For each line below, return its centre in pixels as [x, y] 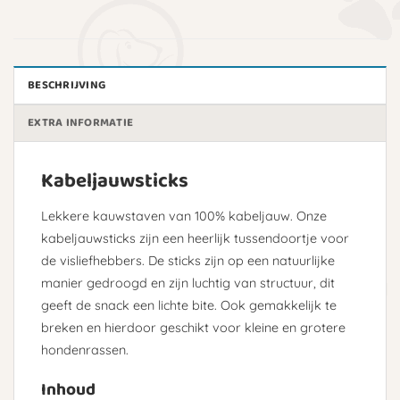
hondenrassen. [85, 350]
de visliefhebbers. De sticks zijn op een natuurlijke [188, 261]
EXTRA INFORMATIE [81, 123]
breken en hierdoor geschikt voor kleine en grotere [193, 328]
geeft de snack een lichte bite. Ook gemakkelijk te [189, 306]
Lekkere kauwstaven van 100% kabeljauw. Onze [184, 217]
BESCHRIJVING [67, 86]
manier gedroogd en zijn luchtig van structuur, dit [188, 283]
